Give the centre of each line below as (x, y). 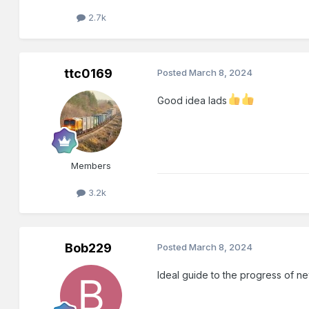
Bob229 (89, 248)
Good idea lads (192, 100)
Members (91, 165)
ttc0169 (89, 73)
